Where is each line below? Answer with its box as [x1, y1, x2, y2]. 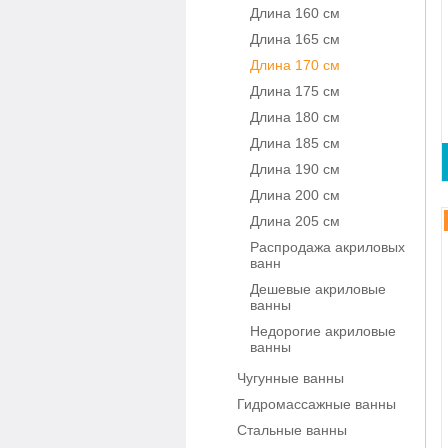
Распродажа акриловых [250, 239, 405, 255]
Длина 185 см [250, 135, 340, 151]
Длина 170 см [250, 57, 340, 73]
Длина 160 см [250, 5, 340, 21]
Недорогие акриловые [250, 323, 396, 339]
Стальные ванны [237, 422, 347, 438]
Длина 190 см [250, 161, 340, 177]
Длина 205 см [250, 213, 340, 229]
